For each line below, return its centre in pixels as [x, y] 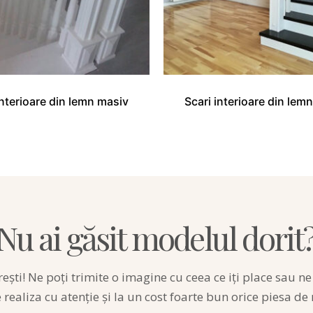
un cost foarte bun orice [193, 296]
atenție [80, 296]
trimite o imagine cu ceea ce [148, 277]
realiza [23, 296]
